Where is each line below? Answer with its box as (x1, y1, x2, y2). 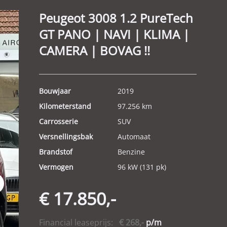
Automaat (118, 132, 151, 141)
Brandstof (39, 147, 72, 157)
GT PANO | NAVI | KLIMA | (39, 26, 190, 43)
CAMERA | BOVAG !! (39, 42, 150, 59)
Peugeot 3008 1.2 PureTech (39, 10, 193, 26)
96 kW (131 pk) (118, 162, 167, 172)
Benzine (118, 147, 145, 157)
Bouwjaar (39, 86, 71, 96)
